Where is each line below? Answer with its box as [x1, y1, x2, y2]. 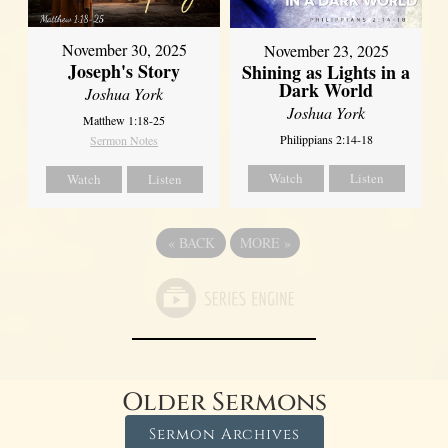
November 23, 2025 [263, 39, 389, 61]
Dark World [279, 76, 374, 103]
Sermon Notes [90, 131, 159, 148]
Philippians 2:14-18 [279, 130, 373, 147]
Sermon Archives [148, 423, 300, 445]
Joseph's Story [68, 57, 181, 84]
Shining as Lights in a [242, 58, 411, 85]
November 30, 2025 [61, 38, 187, 60]
